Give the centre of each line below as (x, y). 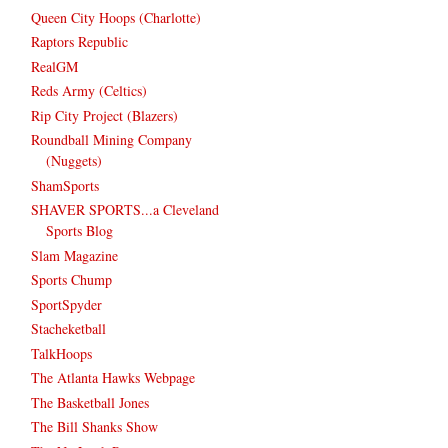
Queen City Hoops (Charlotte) (116, 17)
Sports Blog (79, 231)
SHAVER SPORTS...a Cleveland (125, 210)
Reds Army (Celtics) (89, 91)
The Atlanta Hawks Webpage (113, 378)
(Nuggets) (74, 161)
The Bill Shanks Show (94, 427)
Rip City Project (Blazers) (104, 115)
